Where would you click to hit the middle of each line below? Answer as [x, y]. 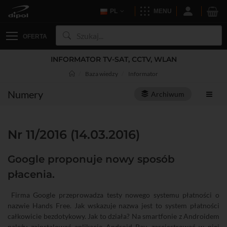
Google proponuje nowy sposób [91, 159]
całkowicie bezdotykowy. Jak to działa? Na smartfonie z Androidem [113, 216]
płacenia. [31, 174]
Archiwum [168, 94]
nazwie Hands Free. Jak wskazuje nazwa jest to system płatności [113, 205]
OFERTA [35, 36]
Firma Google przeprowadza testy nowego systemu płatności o [113, 195]
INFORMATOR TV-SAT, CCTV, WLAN [113, 59]
